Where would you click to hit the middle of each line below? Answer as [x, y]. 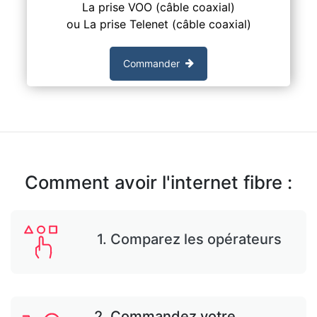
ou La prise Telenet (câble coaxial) [158, 24]
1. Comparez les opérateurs [189, 239]
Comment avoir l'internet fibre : [158, 182]
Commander [151, 64]
